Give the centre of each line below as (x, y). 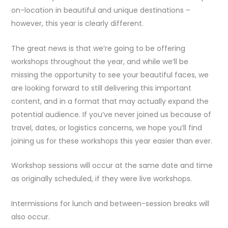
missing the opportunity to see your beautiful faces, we (110, 75)
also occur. (30, 217)
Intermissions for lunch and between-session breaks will (110, 203)
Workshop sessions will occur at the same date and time (112, 166)
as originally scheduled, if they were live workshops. (101, 179)
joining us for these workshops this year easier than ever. (111, 141)
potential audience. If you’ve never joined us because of (111, 114)
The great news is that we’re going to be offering (98, 48)
